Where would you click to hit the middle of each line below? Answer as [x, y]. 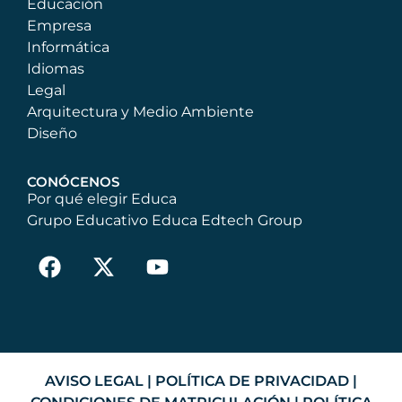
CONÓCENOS [73, 182]
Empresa [59, 25]
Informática [68, 47]
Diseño [52, 133]
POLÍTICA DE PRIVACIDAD [252, 380]
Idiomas [56, 68]
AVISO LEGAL [94, 380]
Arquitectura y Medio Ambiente [140, 111]
